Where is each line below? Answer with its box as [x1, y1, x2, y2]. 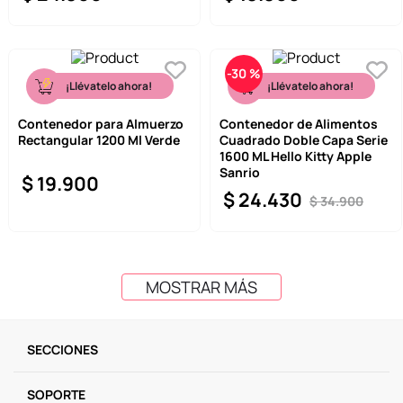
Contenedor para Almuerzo [18, 115, 184, 133]
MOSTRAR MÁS [146, 275, 257, 298]
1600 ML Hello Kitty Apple [219, 148, 372, 166]
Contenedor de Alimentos [219, 115, 378, 133]
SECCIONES [27, 341, 98, 358]
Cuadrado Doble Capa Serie [219, 131, 388, 149]
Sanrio [219, 164, 260, 182]
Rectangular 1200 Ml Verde [18, 131, 180, 149]
